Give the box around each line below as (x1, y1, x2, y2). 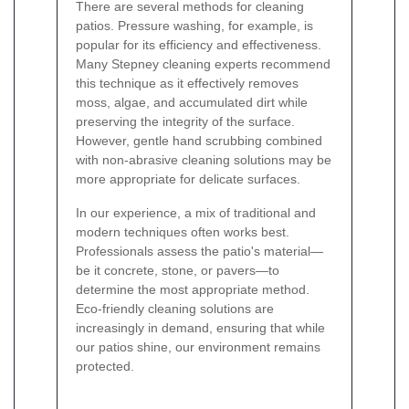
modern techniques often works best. (76, 224, 289, 239)
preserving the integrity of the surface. (76, 113, 295, 129)
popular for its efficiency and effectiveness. (76, 37, 321, 52)
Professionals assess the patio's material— (76, 243, 323, 258)
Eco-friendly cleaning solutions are (76, 300, 274, 316)
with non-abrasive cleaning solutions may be (76, 152, 331, 167)
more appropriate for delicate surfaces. (76, 171, 300, 186)
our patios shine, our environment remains (76, 339, 320, 354)
